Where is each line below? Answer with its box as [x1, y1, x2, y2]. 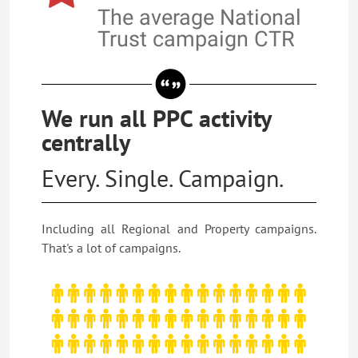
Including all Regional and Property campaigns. [42, 221, 316, 237]
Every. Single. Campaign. [42, 162, 284, 193]
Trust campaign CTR [97, 26, 295, 52]
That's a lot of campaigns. [42, 240, 181, 256]
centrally [42, 126, 130, 157]
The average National [97, 5, 301, 30]
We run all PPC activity [42, 102, 271, 133]
